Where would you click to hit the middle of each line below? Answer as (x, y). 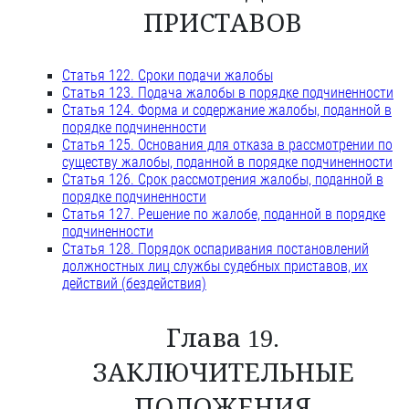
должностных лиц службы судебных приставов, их (215, 267)
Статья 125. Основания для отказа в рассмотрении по (227, 145)
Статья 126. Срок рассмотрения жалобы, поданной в (223, 180)
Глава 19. (223, 339)
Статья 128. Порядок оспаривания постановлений (215, 249)
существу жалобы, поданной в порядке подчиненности (227, 163)
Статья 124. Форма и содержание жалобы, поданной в (227, 110)
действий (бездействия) (134, 284)
